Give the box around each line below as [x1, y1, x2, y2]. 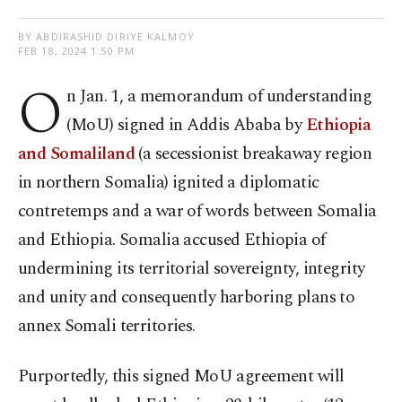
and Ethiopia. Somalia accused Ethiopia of [18, 227, 326, 254]
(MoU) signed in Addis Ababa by [66, 112, 306, 139]
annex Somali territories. [18, 313, 196, 340]
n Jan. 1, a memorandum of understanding [66, 83, 372, 110]
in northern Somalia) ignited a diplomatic [18, 170, 319, 197]
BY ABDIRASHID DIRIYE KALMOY [18, 30, 195, 44]
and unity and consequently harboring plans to [18, 284, 355, 311]
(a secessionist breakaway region [135, 141, 372, 168]
